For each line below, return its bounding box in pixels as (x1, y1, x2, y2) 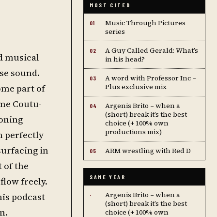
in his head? (105, 54, 145, 64)
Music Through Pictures (105, 18, 186, 28)
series (105, 27, 125, 36)
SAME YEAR (90, 173, 126, 180)
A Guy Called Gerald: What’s (105, 46, 198, 55)
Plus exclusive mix (105, 82, 167, 92)
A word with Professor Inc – (105, 73, 196, 83)
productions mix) (105, 127, 162, 137)
